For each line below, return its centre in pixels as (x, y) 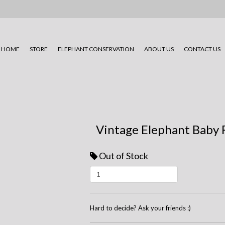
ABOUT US (159, 49)
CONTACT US (202, 49)
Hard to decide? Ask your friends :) (140, 208)
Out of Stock (124, 156)
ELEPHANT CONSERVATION (96, 49)
